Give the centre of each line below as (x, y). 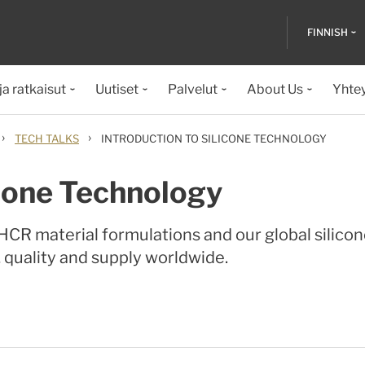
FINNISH (328, 32)
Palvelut (192, 89)
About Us (275, 89)
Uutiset (117, 89)
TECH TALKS (47, 139)
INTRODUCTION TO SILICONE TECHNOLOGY (214, 139)
